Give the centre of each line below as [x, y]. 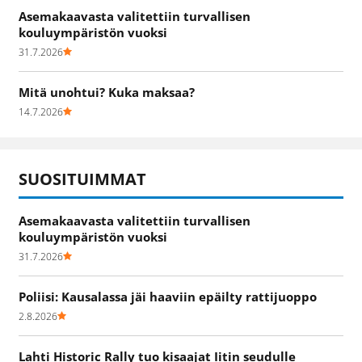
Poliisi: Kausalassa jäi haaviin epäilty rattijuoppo [168, 296]
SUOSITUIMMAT [82, 179]
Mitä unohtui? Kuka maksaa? [107, 92]
